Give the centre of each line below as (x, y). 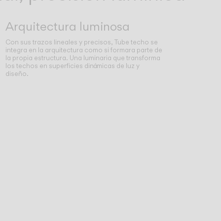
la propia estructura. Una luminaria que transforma (83, 58)
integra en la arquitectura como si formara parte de (84, 50)
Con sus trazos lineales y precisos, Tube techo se (81, 42)
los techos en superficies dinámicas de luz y (72, 66)
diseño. (17, 74)
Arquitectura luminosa (67, 26)
